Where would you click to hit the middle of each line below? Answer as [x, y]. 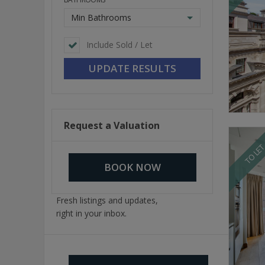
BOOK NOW [132, 167]
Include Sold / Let [119, 45]
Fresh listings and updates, [107, 200]
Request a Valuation [112, 125]
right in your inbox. [91, 213]
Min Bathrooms [101, 17]
